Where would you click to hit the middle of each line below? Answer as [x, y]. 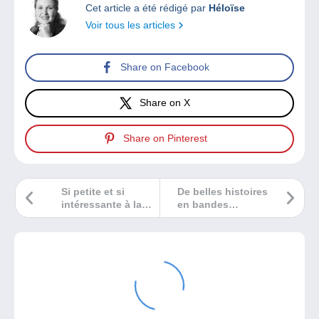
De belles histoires [223, 191]
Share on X [165, 103]
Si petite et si [93, 191]
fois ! [74, 217]
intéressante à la [101, 204]
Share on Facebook [165, 67]
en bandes [203, 204]
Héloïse [227, 7]
